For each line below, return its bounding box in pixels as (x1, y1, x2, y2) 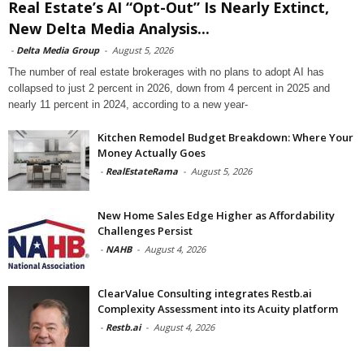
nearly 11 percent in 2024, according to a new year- (8, 97, 248, 110)
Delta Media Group (16, 43, 99, 56)
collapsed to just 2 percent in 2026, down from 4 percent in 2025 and (8, 81, 330, 94)
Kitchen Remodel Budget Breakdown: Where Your (97, 129, 353, 145)
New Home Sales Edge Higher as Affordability (97, 207, 335, 223)
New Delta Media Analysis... (8, 18, 210, 38)
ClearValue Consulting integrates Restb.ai (97, 285, 312, 301)
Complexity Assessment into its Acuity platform (97, 301, 338, 316)
